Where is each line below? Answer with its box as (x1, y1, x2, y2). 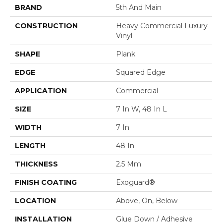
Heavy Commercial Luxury (116, 21, 208, 30)
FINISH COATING (15, 177, 77, 187)
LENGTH (15, 141, 46, 150)
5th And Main (116, 2, 162, 12)
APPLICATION (15, 86, 67, 95)
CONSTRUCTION (15, 21, 78, 30)
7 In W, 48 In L (116, 104, 167, 113)
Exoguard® (116, 177, 155, 187)
